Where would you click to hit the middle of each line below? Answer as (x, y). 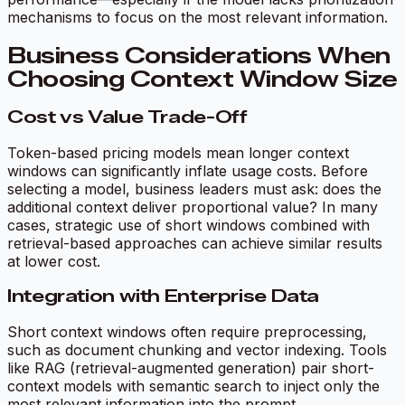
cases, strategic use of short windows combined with (188, 226)
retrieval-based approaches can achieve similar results (195, 244)
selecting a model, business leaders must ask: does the (194, 189)
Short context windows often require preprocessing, (187, 331)
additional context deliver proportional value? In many (193, 207)
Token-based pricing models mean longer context (178, 153)
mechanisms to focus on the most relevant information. (198, 17)
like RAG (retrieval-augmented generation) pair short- (191, 367)
